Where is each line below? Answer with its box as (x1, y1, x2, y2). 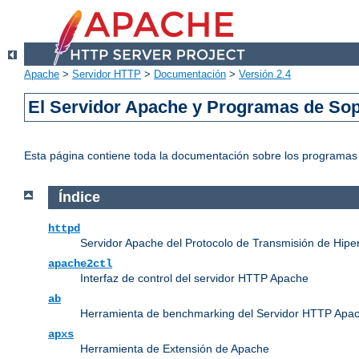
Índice (58, 189, 100, 206)
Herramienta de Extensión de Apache (80, 341, 269, 355)
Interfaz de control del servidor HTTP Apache (80, 271, 309, 284)
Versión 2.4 (239, 68, 291, 81)
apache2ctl (48, 256, 112, 270)
